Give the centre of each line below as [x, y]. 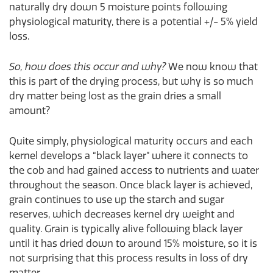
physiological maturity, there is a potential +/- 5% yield [133, 21]
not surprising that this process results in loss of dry [129, 258]
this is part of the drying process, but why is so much [131, 81]
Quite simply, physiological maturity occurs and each [131, 141]
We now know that [212, 66]
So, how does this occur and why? [87, 66]
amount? [30, 110]
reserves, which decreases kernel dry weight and [122, 214]
